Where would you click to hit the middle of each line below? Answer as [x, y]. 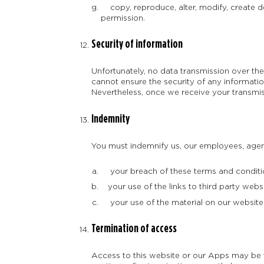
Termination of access [134, 228]
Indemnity [110, 119]
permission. [123, 17]
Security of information [137, 44]
